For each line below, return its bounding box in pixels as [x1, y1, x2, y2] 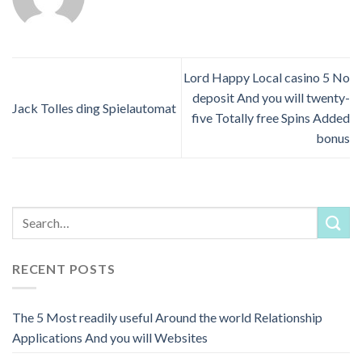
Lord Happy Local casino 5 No [183, 69, 350, 86]
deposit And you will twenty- [192, 90, 350, 106]
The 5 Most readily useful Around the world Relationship [12, 309, 322, 326]
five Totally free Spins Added [192, 110, 350, 126]
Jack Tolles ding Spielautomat [12, 99, 176, 116]
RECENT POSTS [12, 260, 116, 276]
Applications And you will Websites [12, 330, 208, 346]
